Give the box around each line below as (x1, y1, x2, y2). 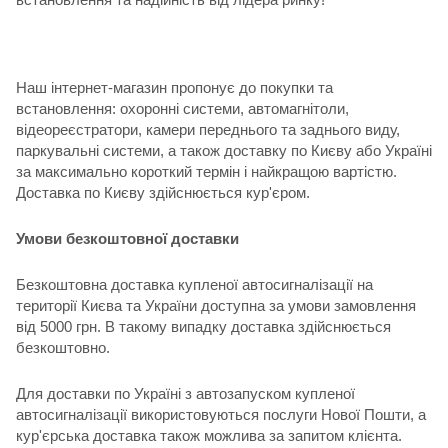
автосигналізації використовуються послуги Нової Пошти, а (16, 405, 426, 423)
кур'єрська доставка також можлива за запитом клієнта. (16, 426, 402, 444)
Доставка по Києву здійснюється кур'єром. (16, 183, 310, 201)
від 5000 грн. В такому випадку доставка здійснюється (16, 317, 391, 335)
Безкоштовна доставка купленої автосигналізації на (16, 275, 373, 293)
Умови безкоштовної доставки (16, 229, 239, 247)
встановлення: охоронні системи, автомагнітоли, (16, 99, 349, 117)
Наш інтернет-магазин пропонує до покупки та (16, 78, 333, 96)
